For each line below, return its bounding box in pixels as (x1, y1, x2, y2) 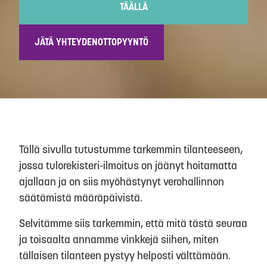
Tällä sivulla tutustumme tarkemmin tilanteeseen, (19, 142, 243, 156)
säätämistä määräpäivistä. (19, 190, 142, 204)
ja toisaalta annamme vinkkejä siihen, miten (19, 232, 219, 246)
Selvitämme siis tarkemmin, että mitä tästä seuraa (19, 216, 247, 230)
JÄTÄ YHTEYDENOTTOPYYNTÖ (35, 35, 148, 48)
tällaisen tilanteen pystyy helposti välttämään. (19, 248, 231, 262)
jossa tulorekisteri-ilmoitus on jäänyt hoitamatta (19, 158, 237, 172)
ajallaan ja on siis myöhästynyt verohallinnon (19, 174, 224, 188)
